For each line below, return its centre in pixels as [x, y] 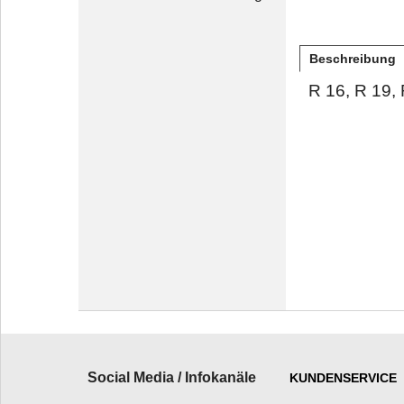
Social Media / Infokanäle [172, 377]
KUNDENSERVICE [343, 378]
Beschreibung [353, 59]
